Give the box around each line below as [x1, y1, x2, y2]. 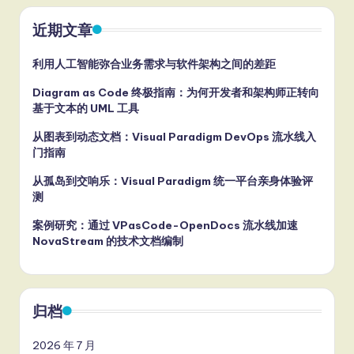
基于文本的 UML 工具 [32, 100, 139, 115]
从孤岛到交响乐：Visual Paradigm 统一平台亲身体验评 [32, 173, 313, 188]
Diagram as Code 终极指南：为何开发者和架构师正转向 [32, 85, 319, 100]
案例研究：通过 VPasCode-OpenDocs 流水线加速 [32, 217, 298, 232]
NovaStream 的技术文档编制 [32, 233, 183, 248]
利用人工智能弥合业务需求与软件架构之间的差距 [32, 56, 276, 71]
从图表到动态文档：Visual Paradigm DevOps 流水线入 [32, 129, 316, 144]
